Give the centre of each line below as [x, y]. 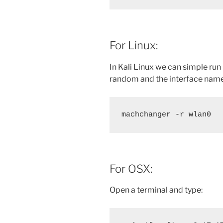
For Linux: [134, 46]
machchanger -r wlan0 [166, 114]
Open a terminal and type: [156, 190]
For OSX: [131, 168]
